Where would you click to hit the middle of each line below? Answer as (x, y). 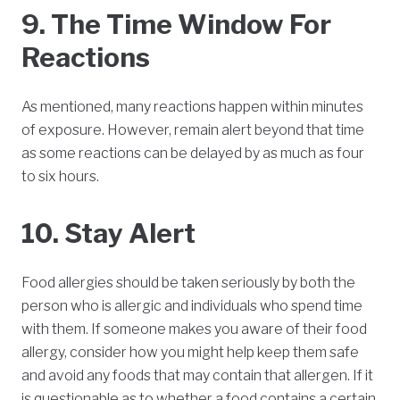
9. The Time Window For (176, 25)
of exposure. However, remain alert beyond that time (193, 130)
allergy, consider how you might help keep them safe (190, 353)
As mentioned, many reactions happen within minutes (192, 107)
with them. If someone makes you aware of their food (194, 329)
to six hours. (60, 177)
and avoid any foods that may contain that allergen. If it (197, 376)
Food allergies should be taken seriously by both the (188, 283)
